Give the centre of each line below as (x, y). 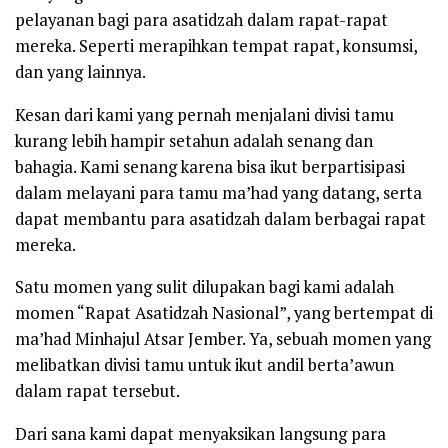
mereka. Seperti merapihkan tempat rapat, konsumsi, (216, 46)
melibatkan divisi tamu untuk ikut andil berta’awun (204, 365)
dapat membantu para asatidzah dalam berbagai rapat (220, 218)
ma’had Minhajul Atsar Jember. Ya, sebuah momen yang (223, 339)
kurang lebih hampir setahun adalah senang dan (194, 140)
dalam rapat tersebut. (97, 391)
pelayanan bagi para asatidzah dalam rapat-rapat (201, 20)
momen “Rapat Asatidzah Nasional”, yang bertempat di (224, 313)
